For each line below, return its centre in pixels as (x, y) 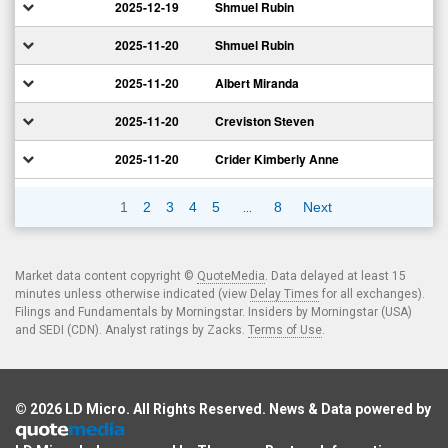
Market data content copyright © (106, 275)
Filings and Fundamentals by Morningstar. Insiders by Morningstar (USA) (213, 311)
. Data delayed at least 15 (335, 275)
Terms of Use (285, 329)
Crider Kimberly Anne (277, 159)
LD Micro (95, 408)
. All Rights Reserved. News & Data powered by (278, 408)
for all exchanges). (372, 293)
